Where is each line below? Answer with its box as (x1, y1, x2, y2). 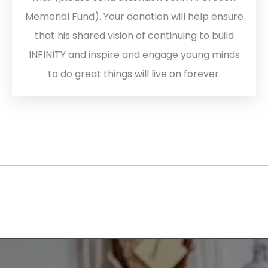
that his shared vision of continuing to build (34, 28, 234, 42)
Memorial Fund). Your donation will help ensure (25, 9, 243, 23)
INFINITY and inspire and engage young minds (28, 47, 240, 62)
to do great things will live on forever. (47, 66, 221, 81)
